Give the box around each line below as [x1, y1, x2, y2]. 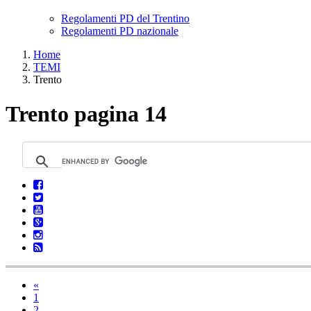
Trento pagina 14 [6, 101, 167, 126]
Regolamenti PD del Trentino [61, 12, 190, 25]
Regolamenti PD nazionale [61, 25, 178, 37]
